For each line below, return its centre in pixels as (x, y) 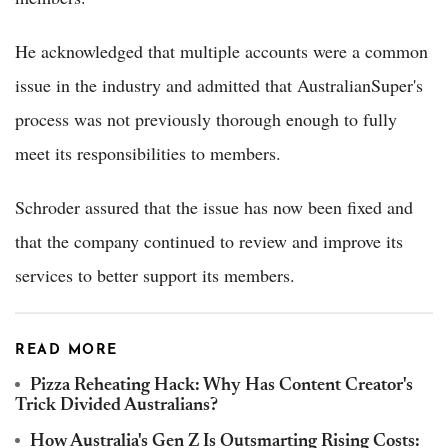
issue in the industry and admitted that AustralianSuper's (219, 84)
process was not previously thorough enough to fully (206, 118)
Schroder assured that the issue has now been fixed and (214, 206)
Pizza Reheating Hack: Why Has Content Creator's (221, 385)
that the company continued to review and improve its (209, 240)
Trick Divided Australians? (116, 405)
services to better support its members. (155, 274)
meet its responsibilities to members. (148, 152)
